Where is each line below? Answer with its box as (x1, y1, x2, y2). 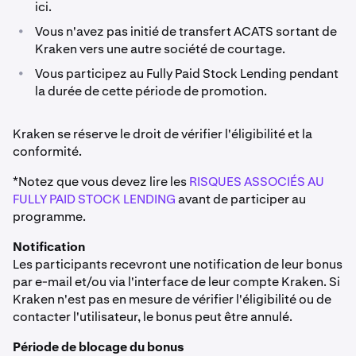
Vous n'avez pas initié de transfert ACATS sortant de (35, 23, 337, 40)
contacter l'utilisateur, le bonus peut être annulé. (13, 308, 292, 325)
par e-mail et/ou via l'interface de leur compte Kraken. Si (13, 273, 340, 290)
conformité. (13, 143, 82, 160)
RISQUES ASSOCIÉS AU (189, 173, 324, 190)
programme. (13, 208, 86, 225)
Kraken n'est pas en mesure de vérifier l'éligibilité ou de (13, 291, 331, 308)
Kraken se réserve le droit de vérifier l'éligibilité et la (13, 126, 312, 142)
